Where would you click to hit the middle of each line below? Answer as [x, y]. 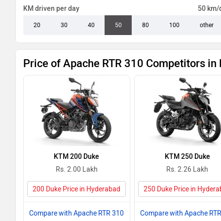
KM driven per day [51, 9]
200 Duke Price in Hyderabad [77, 189]
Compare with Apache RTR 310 [77, 213]
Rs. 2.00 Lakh [76, 169]
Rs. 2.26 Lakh [187, 169]
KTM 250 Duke [187, 157]
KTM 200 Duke [77, 157]
